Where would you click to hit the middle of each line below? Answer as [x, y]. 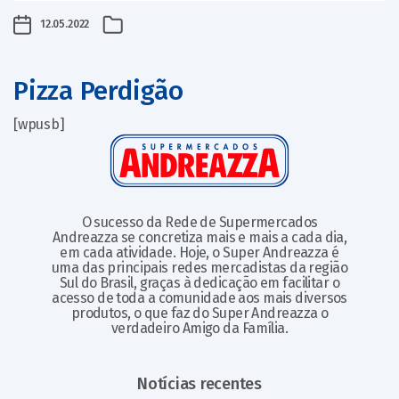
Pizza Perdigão [98, 91]
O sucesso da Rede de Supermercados [199, 222]
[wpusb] [39, 124]
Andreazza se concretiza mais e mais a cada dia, [199, 237]
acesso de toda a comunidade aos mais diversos [199, 298]
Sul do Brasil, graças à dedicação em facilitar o [199, 283]
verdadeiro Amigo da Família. [199, 328]
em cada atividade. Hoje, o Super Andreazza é [199, 252]
